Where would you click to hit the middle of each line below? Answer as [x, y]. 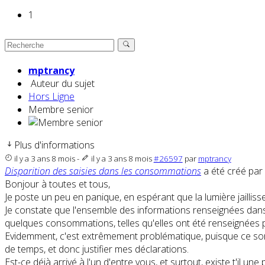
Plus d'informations [54, 145]
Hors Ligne [51, 97]
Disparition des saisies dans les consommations [103, 171]
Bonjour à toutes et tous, [57, 184]
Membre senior [61, 110]
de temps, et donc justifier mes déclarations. [97, 249]
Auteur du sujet [63, 84]
